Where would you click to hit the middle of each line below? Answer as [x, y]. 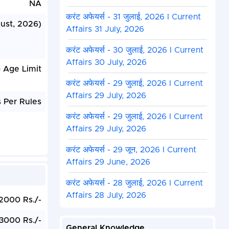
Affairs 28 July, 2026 [106, 196]
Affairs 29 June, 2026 [108, 162]
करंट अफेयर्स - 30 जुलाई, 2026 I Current [134, 50]
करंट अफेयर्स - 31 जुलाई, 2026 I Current [133, 17]
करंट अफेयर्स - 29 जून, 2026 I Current [131, 150]
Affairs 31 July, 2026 [105, 29]
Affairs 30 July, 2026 [106, 63]
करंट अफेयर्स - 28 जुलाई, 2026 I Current [134, 183]
